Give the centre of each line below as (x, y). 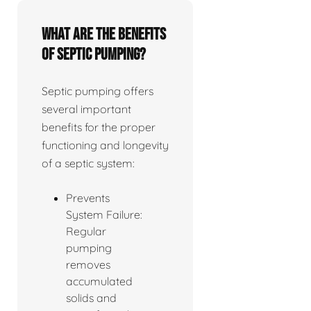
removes (88, 265)
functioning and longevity (105, 145)
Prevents (88, 198)
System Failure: (104, 215)
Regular (86, 232)
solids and (91, 298)
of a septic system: (88, 163)
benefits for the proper (99, 127)
